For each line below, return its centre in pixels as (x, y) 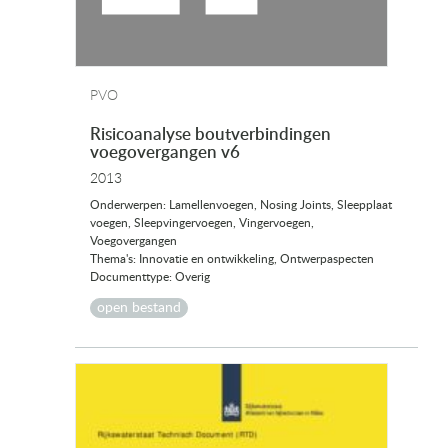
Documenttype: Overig (150, 277)
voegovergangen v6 (165, 153)
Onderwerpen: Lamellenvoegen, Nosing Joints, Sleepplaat (241, 205)
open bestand (139, 308)
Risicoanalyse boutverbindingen (210, 135)
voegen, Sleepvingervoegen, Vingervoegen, (202, 223)
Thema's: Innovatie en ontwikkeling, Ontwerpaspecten (232, 259)
